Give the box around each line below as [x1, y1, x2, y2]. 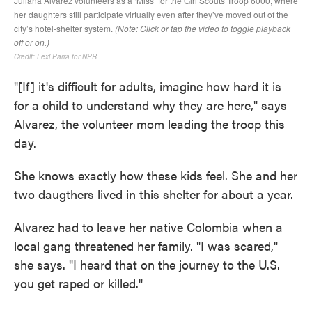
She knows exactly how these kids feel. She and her [14, 166, 297, 184]
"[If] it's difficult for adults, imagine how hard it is [14, 77, 281, 95]
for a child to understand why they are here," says [14, 96, 287, 114]
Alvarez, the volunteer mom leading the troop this [14, 115, 285, 132]
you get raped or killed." [14, 274, 143, 292]
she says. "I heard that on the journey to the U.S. [14, 256, 280, 273]
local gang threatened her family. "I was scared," [14, 237, 278, 254]
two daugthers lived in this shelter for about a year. [14, 185, 293, 203]
